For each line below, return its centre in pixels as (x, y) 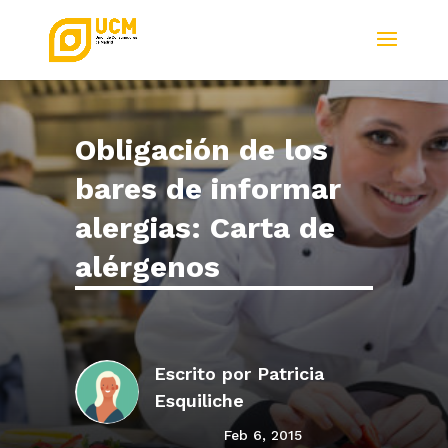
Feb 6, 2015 (263, 435)
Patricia (290, 374)
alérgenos (147, 267)
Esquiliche (198, 401)
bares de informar (207, 189)
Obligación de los (201, 150)
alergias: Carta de (204, 228)
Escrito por (205, 374)
